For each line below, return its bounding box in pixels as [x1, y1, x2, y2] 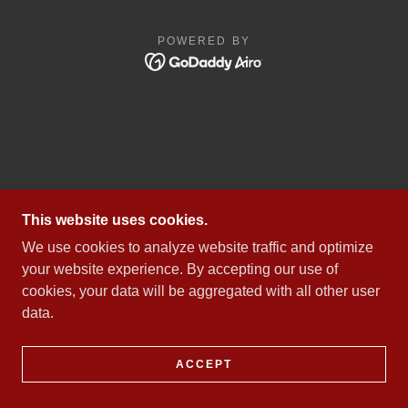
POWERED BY [158, 34, 250, 47]
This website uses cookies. [22, 212, 208, 228]
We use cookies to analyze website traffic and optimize [22, 240, 373, 255]
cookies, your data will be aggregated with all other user [22, 283, 380, 299]
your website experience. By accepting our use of [22, 261, 338, 277]
